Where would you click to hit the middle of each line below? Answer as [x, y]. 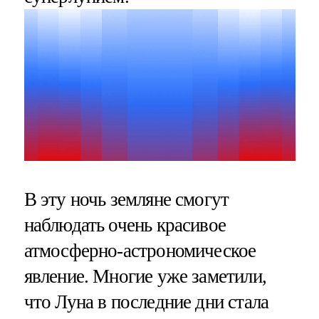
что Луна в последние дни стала [146, 302]
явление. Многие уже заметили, [145, 276]
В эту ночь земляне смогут [126, 199]
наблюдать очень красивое [125, 225]
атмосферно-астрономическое [140, 250]
